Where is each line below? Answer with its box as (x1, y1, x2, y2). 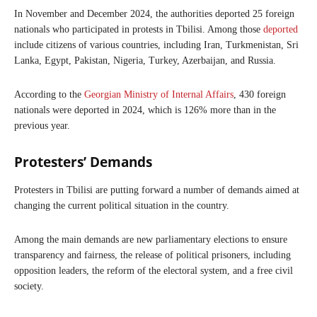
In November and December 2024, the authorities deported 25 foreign (14, 8, 294, 19)
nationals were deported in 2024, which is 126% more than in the (14, 104, 276, 115)
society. (14, 280, 44, 292)
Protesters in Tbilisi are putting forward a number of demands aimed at (14, 184, 299, 195)
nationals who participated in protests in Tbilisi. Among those (14, 23, 263, 35)
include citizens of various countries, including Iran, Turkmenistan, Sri (14, 39, 299, 50)
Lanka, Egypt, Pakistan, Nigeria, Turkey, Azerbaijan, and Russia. (14, 54, 276, 66)
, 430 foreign (234, 88, 286, 100)
